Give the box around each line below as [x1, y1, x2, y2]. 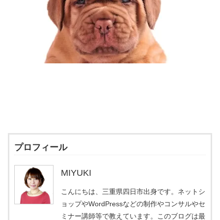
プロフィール [14, 142, 67, 153]
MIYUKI [61, 168, 91, 178]
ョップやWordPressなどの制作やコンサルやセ [61, 200, 205, 208]
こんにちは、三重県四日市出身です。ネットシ [61, 188, 205, 196]
